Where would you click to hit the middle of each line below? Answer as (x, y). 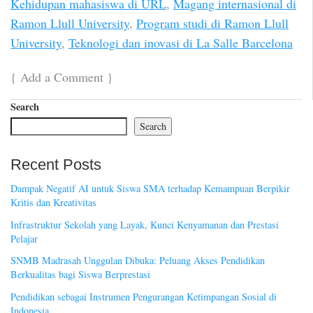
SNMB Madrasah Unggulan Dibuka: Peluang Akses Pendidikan (138, 261)
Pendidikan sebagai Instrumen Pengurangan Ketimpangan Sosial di (144, 296)
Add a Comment (62, 77)
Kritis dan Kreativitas (53, 203)
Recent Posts (56, 164)
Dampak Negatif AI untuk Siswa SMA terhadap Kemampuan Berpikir (150, 189)
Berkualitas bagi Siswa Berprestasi (80, 275)
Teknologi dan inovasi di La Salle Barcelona (181, 43)
